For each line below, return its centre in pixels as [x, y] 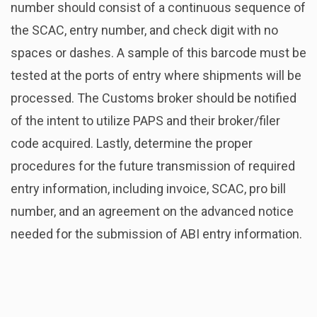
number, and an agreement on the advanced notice [152, 211]
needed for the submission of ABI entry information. [156, 234]
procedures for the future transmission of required [153, 166]
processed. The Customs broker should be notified [154, 98]
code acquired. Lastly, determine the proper [132, 143]
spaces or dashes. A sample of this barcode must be [158, 52]
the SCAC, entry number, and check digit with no [144, 30]
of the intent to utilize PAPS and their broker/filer [145, 120]
